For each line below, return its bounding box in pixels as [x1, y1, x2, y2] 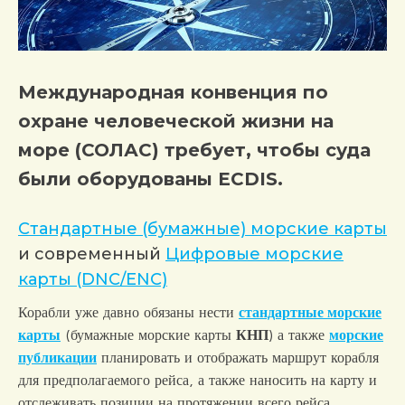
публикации [18, 348, 97, 365]
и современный [18, 243, 165, 264]
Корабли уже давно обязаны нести [18, 303, 239, 320]
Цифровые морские [165, 243, 344, 264]
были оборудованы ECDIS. [18, 167, 283, 190]
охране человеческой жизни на [18, 109, 334, 132]
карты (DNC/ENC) [18, 268, 167, 289]
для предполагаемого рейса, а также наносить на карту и [18, 371, 377, 388]
